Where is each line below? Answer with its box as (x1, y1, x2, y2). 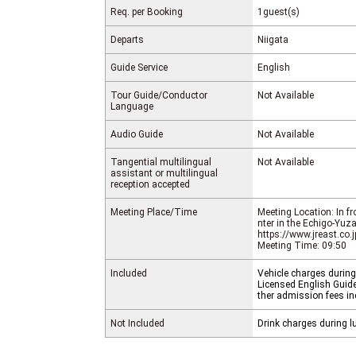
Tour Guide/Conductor (110, 90, 207, 102)
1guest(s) (257, 6, 300, 18)
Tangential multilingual (110, 157, 211, 168)
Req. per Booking (110, 6, 183, 18)
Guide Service (110, 62, 168, 74)
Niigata (257, 34, 288, 46)
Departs (110, 34, 144, 46)
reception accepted (110, 179, 190, 191)
